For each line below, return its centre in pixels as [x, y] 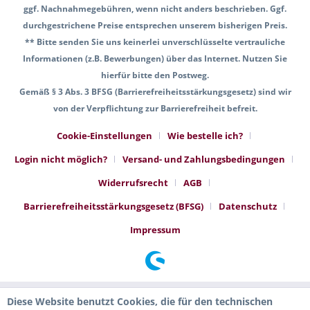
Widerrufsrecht [133, 183]
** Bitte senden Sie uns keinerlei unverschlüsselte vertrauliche [155, 42]
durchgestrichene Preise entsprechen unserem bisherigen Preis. [155, 26]
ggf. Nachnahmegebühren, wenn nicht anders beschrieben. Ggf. [155, 9]
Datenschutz [247, 207]
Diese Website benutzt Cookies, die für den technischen [140, 301]
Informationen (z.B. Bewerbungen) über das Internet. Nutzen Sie [155, 59]
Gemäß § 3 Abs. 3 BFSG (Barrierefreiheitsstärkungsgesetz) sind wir [155, 92]
